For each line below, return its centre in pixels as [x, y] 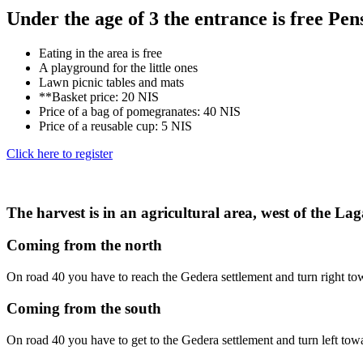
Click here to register [60, 153]
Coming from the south [84, 308]
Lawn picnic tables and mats [111, 82]
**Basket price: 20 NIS [99, 96]
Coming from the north [84, 246]
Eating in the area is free [100, 53]
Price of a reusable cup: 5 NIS [115, 126]
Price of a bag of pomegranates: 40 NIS [140, 111]
